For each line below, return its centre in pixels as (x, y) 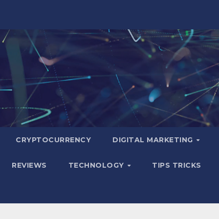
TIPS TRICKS (177, 165)
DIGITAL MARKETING (154, 140)
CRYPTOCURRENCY (53, 140)
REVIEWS (29, 165)
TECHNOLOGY (97, 165)
